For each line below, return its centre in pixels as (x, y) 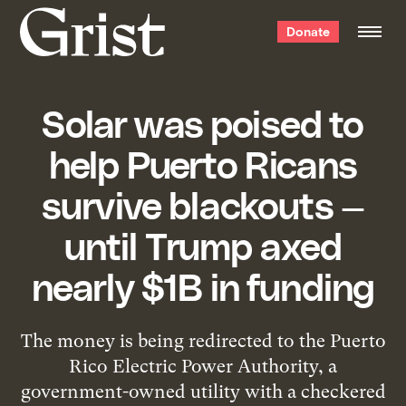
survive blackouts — (203, 203)
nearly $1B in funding (203, 285)
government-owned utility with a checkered (203, 391)
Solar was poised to (203, 122)
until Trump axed (203, 244)
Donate (308, 31)
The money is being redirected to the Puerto (203, 340)
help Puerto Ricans (203, 163)
